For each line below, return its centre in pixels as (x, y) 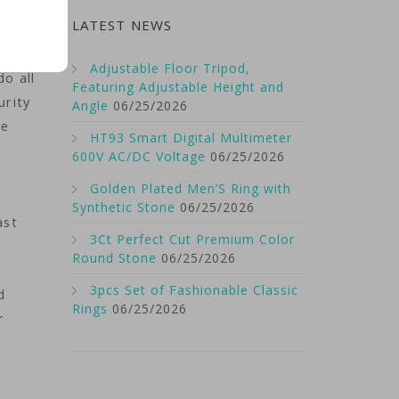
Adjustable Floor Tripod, (170, 68)
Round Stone (114, 258)
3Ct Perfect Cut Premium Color (192, 239)
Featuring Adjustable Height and (178, 87)
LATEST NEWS (122, 25)
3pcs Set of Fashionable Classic (194, 290)
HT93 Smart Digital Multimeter (191, 138)
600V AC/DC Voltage (139, 156)
